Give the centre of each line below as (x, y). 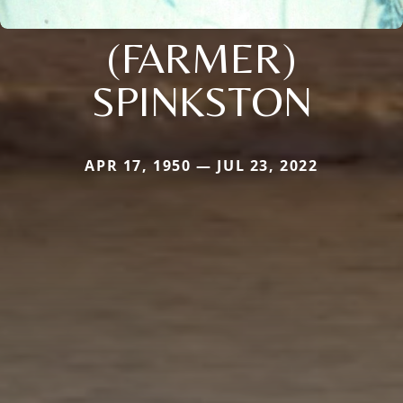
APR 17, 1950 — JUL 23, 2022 (201, 165)
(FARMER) (201, 57)
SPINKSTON (201, 100)
